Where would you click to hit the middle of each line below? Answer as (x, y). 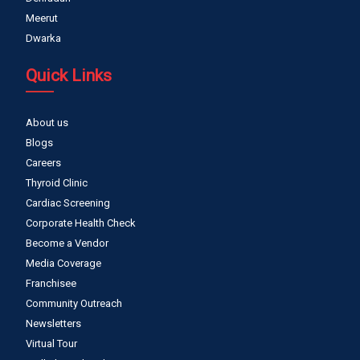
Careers (43, 163)
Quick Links (69, 76)
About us (47, 123)
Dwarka (43, 39)
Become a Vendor (67, 243)
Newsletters (53, 324)
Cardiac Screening (68, 203)
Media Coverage (63, 264)
